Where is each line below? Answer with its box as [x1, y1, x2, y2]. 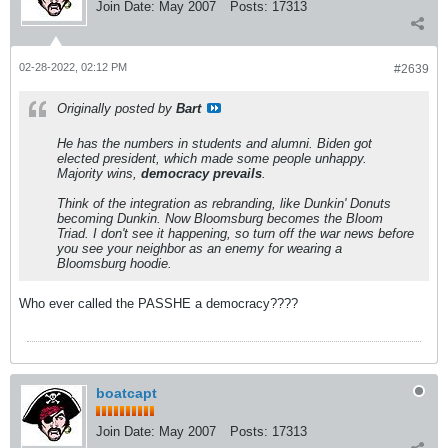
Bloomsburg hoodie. [57, 255, 172, 271]
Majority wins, [57, 165, 141, 181]
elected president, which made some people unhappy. [57, 150, 367, 166]
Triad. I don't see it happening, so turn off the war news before [57, 225, 414, 241]
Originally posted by [57, 100, 176, 116]
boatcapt [96, 384, 157, 401]
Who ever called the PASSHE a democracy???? [19, 295, 298, 311]
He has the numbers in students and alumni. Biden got [57, 135, 372, 151]
